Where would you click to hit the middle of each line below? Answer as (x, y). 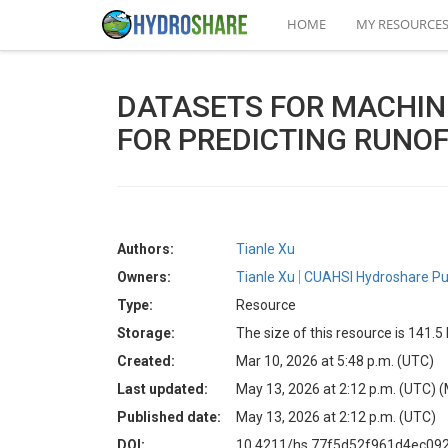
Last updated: (162, 389)
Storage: (146, 333)
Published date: (169, 417)
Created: (146, 361)
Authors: (145, 249)
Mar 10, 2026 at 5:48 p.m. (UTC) (335, 361)
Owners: (144, 277)
